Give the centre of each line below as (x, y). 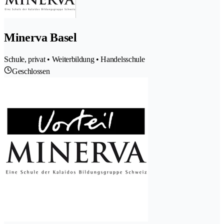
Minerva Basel (40, 37)
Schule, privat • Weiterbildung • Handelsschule (74, 59)
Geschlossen (31, 71)
